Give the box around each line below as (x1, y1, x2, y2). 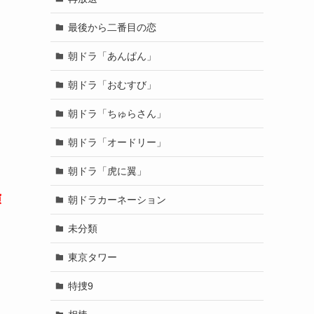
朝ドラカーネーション (67, 193, 166, 205)
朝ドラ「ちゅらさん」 (67, 107, 166, 119)
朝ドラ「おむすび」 (67, 78, 156, 90)
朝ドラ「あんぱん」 (67, 50, 156, 62)
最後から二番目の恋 (67, 21, 156, 33)
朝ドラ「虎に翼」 (67, 165, 146, 177)
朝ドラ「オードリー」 (67, 136, 166, 148)
